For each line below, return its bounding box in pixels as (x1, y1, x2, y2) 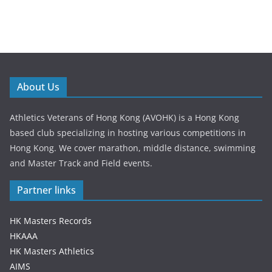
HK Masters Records (10, 214, 92, 226)
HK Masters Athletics (10, 245, 94, 257)
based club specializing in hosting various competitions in (10, 126, 246, 138)
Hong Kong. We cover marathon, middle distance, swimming (10, 141, 256, 154)
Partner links (17, 183, 76, 197)
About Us (17, 80, 59, 93)
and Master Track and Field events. (10, 157, 152, 169)
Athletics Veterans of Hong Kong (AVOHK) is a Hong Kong (10, 111, 239, 123)
